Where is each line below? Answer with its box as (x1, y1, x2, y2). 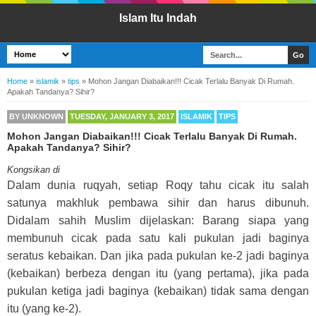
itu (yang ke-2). (7, 303, 81, 315)
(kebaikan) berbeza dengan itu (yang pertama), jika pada (7, 267, 309, 279)
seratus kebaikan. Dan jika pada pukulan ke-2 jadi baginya (7, 250, 309, 262)
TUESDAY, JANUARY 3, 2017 (70, 112, 174, 121)
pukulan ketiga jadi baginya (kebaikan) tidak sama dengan (7, 285, 309, 297)
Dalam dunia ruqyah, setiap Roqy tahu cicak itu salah (7, 179, 309, 191)
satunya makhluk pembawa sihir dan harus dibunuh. (7, 197, 309, 209)
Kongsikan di (7, 164, 60, 175)
